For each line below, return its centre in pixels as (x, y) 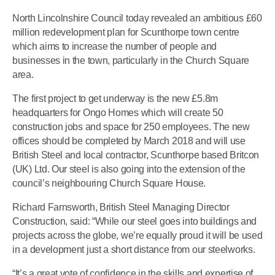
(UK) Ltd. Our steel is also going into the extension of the (129, 169)
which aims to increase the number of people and (114, 46)
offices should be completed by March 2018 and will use (129, 141)
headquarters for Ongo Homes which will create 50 (118, 112)
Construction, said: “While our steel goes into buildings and (135, 222)
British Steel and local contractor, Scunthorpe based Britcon (136, 155)
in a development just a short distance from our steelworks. (134, 250)
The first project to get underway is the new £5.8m (115, 98)
